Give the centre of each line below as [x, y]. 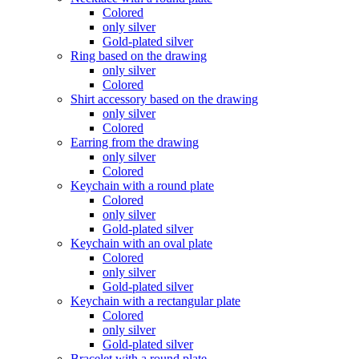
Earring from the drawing [135, 142]
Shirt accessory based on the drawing [164, 99]
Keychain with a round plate [142, 186]
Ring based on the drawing [139, 56]
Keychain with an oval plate [141, 243]
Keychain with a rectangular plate [155, 301]
